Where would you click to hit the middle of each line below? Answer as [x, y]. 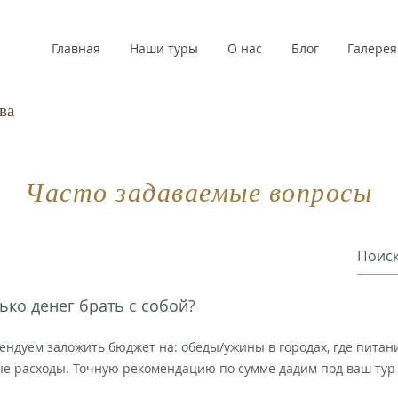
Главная [76, 48]
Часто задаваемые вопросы [199, 193]
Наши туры [164, 48]
